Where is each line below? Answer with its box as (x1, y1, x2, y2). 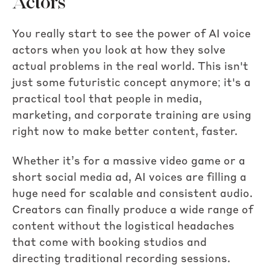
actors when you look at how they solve (12, 45, 225, 56)
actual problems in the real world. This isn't (12, 61, 248, 72)
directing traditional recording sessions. (12, 254, 230, 265)
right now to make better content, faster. (12, 126, 237, 137)
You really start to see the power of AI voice (12, 28, 251, 40)
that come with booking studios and (12, 237, 207, 249)
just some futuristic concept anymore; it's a (12, 77, 251, 89)
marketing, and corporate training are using (12, 110, 251, 121)
